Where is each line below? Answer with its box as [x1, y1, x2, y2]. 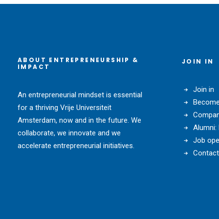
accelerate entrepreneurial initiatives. [18, 141, 134, 150]
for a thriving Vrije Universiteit [18, 103, 111, 112]
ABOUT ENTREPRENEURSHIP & [18, 56, 139, 64]
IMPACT [18, 63, 50, 71]
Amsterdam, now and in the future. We [18, 116, 141, 125]
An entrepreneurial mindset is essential [18, 90, 142, 99]
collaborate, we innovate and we [18, 129, 121, 137]
